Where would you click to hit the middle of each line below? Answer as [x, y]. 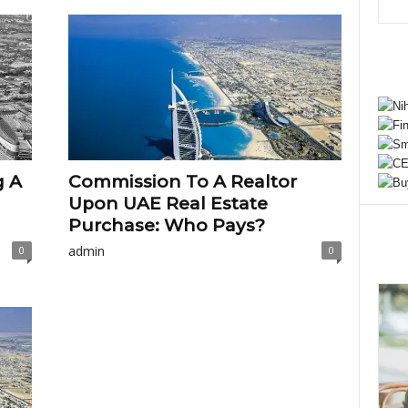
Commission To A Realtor [182, 182]
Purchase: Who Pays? [166, 225]
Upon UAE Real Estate [168, 204]
